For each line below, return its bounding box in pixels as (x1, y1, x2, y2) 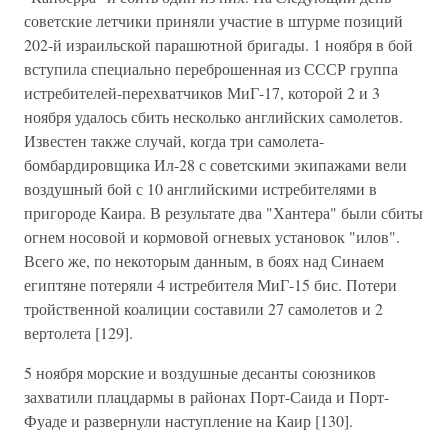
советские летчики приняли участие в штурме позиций (24, 10, 403, 31)
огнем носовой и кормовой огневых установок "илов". (24, 226, 400, 247)
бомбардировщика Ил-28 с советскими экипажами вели (24, 154, 407, 175)
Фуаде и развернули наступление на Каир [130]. (24, 410, 353, 431)
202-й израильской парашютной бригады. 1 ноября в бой (24, 34, 413, 55)
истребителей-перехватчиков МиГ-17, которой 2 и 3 (24, 82, 380, 103)
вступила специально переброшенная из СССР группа (24, 58, 398, 79)
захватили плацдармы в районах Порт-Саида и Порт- (24, 386, 389, 407)
